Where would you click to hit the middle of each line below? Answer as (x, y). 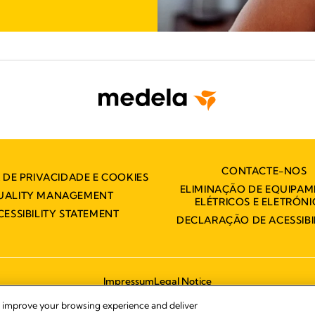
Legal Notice (183, 282)
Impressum (129, 282)
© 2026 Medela (157, 298)
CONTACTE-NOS (264, 171)
